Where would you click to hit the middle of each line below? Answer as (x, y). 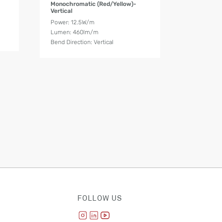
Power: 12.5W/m (73, 22)
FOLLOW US (100, 198)
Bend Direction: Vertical (82, 42)
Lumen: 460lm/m (75, 32)
